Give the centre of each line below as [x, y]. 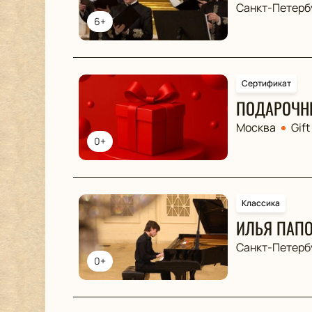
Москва [256, 127]
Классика [260, 203]
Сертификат [266, 83]
